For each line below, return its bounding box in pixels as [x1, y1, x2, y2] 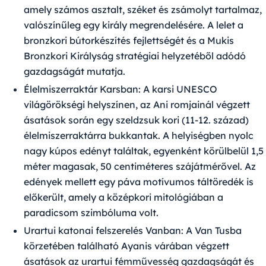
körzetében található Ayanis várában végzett [24, 240, 229, 252]
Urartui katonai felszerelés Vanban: [24, 224, 183, 237]
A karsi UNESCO [141, 83, 217, 96]
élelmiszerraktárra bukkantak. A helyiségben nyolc [24, 129, 254, 142]
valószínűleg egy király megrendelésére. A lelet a [24, 19, 243, 31]
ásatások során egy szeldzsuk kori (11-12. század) [24, 114, 249, 126]
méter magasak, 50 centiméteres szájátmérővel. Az [24, 160, 256, 173]
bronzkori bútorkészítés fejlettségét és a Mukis [24, 34, 234, 47]
